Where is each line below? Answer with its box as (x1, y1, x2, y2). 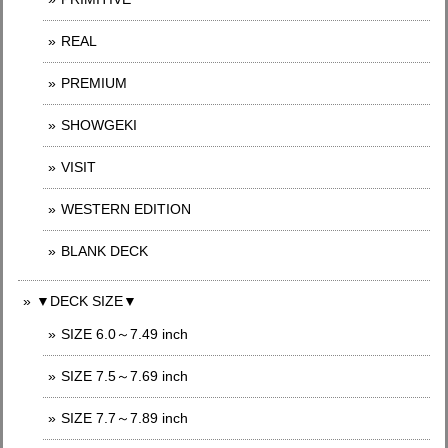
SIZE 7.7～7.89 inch (61, 410, 188, 426)
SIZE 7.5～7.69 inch (61, 368, 188, 384)
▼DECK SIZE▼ (36, 293, 137, 309)
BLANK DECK (61, 243, 148, 259)
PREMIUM (61, 75, 127, 91)
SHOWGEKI (61, 117, 137, 133)
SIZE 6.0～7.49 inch (61, 326, 188, 342)
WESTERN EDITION (61, 201, 191, 217)
